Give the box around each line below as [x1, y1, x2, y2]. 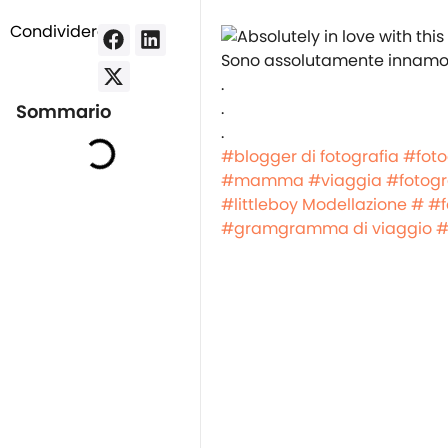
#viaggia [308, 168, 382, 192]
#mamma [221, 168, 304, 192]
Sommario [16, 99, 112, 125]
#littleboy [221, 192, 298, 216]
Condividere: [10, 20, 110, 43]
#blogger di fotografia [221, 144, 399, 168]
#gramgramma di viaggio [221, 216, 432, 240]
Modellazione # [302, 192, 424, 216]
